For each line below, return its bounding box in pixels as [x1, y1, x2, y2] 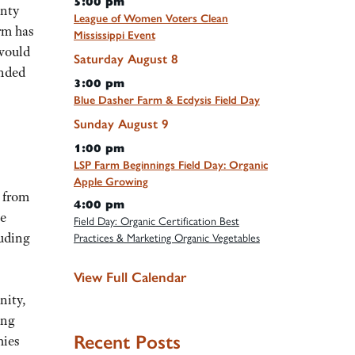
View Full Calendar [73, 269, 186, 287]
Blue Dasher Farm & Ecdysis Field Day [73, 93, 260, 107]
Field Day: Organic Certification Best [73, 214, 239, 228]
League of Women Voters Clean [73, 11, 228, 25]
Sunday [73, 116, 114, 132]
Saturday [73, 51, 124, 67]
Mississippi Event [73, 28, 155, 42]
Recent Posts [73, 330, 181, 353]
